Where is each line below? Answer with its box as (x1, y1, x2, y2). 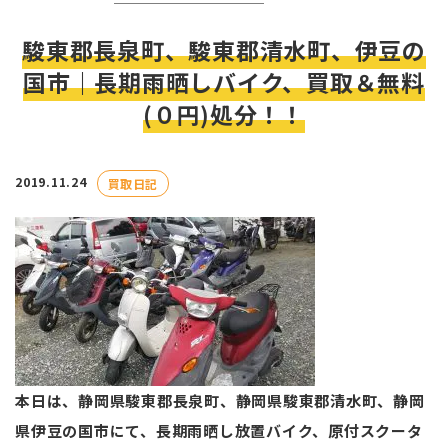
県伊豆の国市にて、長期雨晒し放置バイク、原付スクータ (15, 419, 423, 441)
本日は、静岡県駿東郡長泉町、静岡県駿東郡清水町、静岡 (15, 389, 425, 411)
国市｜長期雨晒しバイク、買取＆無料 (23, 65, 425, 99)
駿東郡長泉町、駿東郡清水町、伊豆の (22, 33, 426, 67)
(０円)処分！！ (143, 97, 305, 131)
